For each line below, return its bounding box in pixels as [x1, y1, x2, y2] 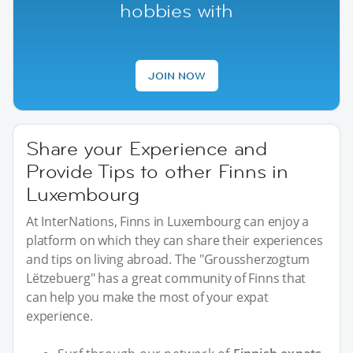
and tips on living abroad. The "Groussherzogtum [26, 250, 310, 268]
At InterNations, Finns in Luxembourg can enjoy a [26, 212, 309, 230]
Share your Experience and [26, 136, 267, 161]
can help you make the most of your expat [26, 288, 269, 306]
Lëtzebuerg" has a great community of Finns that [26, 269, 307, 287]
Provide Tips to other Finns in [26, 158, 288, 184]
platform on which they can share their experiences [26, 231, 323, 249]
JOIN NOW [147, 68, 206, 83]
